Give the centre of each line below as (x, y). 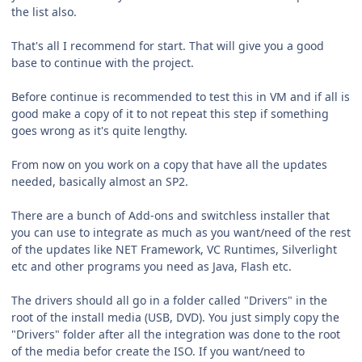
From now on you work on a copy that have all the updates (169, 165)
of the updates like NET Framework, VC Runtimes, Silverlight (174, 250)
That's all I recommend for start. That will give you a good (168, 46)
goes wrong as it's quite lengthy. (99, 131)
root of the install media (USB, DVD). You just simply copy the (175, 318)
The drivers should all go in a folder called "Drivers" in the (169, 301)
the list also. (44, 12)
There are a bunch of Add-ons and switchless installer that (170, 216)
